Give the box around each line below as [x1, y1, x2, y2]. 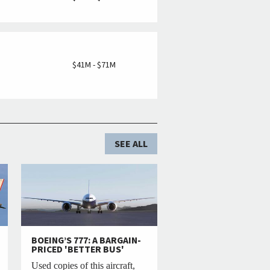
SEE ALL [115, 137, 148, 151]
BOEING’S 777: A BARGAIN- [31, 233, 142, 247]
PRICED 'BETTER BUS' [31, 242, 125, 256]
